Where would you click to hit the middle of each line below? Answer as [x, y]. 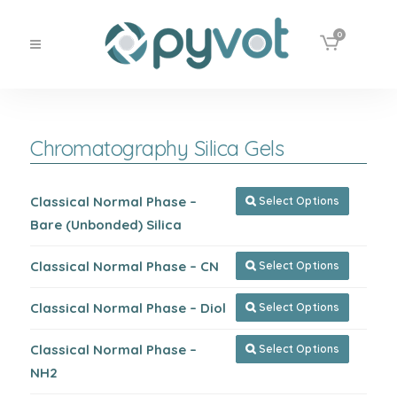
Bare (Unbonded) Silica [106, 225]
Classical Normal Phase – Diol [128, 308]
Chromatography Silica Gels [157, 148]
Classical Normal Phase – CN [125, 266]
